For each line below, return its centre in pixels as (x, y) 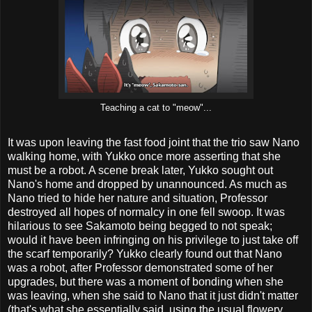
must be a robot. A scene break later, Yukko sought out (140, 171)
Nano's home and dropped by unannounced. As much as (147, 185)
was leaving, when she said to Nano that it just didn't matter (153, 296)
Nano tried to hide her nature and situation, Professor (138, 198)
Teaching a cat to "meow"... (156, 108)
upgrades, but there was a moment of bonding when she (146, 282)
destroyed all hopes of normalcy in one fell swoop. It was (146, 212)
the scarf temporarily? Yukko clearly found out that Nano (145, 254)
